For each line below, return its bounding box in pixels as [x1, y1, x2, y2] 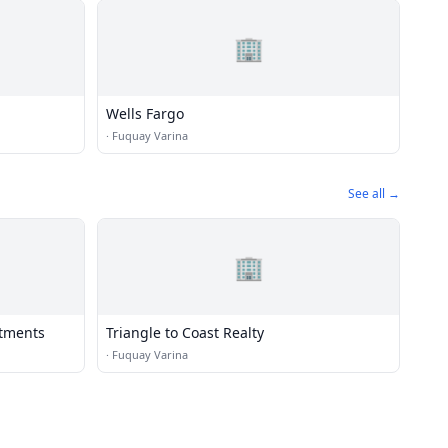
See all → [348, 185, 400, 202]
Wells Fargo [106, 104, 184, 123]
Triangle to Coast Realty [106, 323, 264, 342]
